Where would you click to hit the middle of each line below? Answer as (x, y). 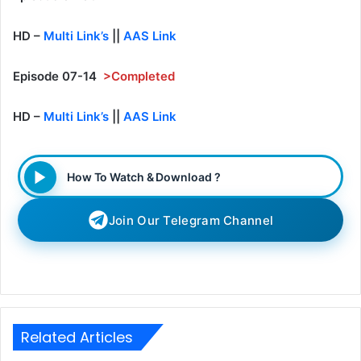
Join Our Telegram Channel (191, 220)
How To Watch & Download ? (143, 176)
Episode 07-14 (56, 77)
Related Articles (77, 338)
